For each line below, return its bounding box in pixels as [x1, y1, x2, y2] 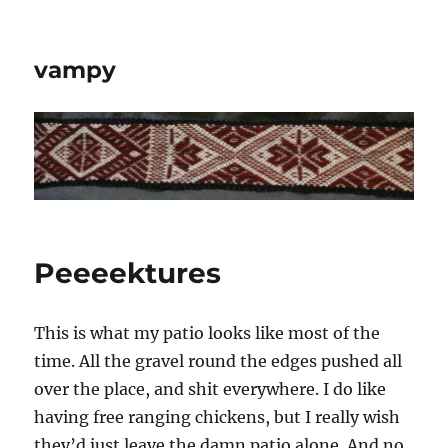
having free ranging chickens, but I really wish [34, 406, 401, 427]
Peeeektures [34, 255, 222, 290]
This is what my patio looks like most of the [34, 322, 381, 343]
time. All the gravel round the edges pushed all [34, 350, 403, 371]
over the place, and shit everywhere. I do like [34, 378, 387, 399]
